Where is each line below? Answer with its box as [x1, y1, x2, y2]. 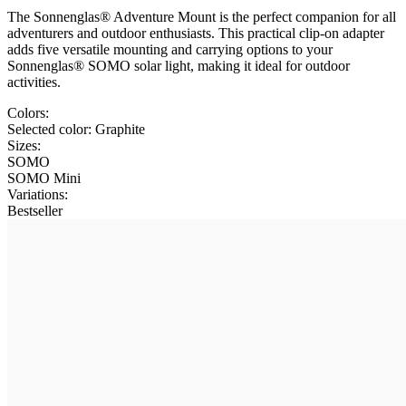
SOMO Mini [7, 169, 81, 186]
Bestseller [7, 202, 63, 218]
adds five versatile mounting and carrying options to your [7, 41, 333, 57]
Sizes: [7, 137, 41, 153]
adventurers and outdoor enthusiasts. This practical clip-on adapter [7, 24, 384, 41]
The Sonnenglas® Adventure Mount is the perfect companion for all [7, 8, 396, 24]
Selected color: [7, 121, 92, 137]
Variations [7, 186, 64, 202]
